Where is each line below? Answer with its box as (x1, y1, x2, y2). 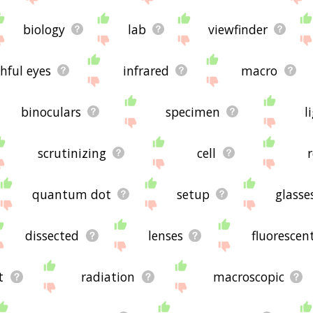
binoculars (21, 103, 82, 120)
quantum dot (31, 185, 111, 203)
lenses (147, 226, 183, 244)
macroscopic (212, 268, 284, 285)
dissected (25, 226, 80, 244)
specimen (166, 103, 221, 120)
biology (22, 20, 65, 38)
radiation (81, 268, 136, 285)
